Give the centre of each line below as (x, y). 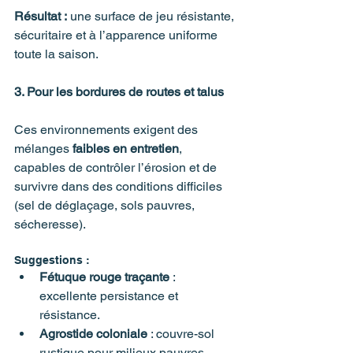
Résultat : (41, 16)
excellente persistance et (110, 295)
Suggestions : (52, 260)
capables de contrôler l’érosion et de (117, 167)
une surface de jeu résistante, (152, 16)
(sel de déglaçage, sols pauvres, (106, 205)
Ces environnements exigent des (108, 129)
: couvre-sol (182, 333)
